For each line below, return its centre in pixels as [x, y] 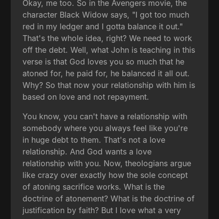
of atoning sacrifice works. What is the [94, 186]
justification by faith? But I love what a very [102, 210]
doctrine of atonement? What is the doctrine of [109, 198]
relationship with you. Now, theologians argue [107, 163]
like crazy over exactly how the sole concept [105, 175]
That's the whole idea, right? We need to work [108, 38]
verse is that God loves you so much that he [104, 61]
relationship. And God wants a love [87, 151]
